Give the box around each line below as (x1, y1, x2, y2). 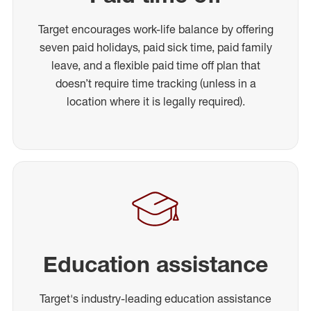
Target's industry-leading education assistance (40, 292, 271, 305)
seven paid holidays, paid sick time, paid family (39, 40, 272, 54)
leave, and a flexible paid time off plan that (51, 58, 260, 72)
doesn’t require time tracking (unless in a (55, 76, 256, 90)
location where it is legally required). (66, 94, 245, 108)
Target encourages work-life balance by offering (37, 22, 274, 36)
